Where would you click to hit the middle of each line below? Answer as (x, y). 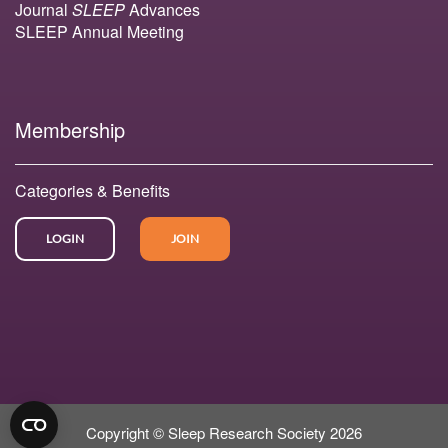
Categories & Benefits (92, 191)
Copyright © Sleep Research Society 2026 (224, 433)
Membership (70, 130)
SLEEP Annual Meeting (99, 32)
